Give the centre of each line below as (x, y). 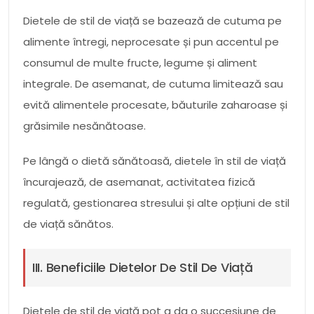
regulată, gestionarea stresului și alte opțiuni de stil (156, 203)
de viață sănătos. (68, 224)
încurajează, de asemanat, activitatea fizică (139, 182)
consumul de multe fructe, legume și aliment (140, 62)
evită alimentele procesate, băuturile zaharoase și (155, 104)
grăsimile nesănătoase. (84, 125)
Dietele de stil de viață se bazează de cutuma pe (152, 20)
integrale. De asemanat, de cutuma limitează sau (153, 83)
